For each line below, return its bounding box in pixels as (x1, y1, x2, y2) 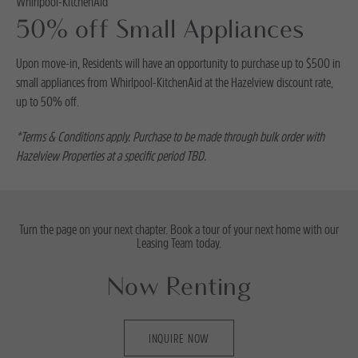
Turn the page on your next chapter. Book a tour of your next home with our (19, 220, 339, 239)
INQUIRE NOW (148, 330, 210, 347)
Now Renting (106, 275, 252, 302)
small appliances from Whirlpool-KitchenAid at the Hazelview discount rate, (16, 73, 333, 92)
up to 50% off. (16, 92, 79, 111)
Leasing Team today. (137, 233, 221, 253)
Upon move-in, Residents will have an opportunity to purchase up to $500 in (16, 54, 340, 73)
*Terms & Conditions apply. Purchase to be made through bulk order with (16, 127, 324, 146)
